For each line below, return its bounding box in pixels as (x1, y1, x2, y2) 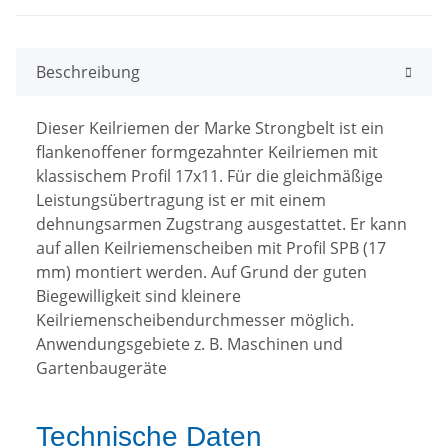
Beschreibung (36, 60, 140, 83)
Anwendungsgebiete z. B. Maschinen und (36, 332, 343, 355)
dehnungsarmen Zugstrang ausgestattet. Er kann (36, 212, 407, 235)
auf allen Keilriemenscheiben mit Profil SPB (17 (36, 236, 386, 259)
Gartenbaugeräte (36, 356, 167, 379)
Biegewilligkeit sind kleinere (36, 284, 241, 307)
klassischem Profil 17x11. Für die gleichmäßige (36, 164, 383, 187)
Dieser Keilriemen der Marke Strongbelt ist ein (36, 116, 384, 139)
